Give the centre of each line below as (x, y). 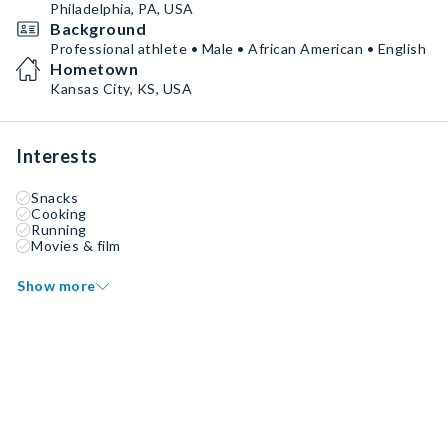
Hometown (94, 68)
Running (59, 229)
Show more (56, 285)
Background (98, 28)
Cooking (59, 213)
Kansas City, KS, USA (121, 88)
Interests (57, 156)
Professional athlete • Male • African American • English (238, 48)
